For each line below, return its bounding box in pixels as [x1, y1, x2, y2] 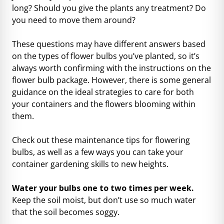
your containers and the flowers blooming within [12, 98, 195, 109]
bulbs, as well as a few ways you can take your [12, 146, 183, 157]
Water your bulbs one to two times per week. [12, 182, 193, 193]
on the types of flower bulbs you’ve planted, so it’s [12, 50, 199, 61]
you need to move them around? [12, 14, 135, 25]
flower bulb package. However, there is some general [12, 74, 211, 85]
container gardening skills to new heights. [12, 158, 168, 169]
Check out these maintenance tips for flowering [12, 134, 190, 145]
